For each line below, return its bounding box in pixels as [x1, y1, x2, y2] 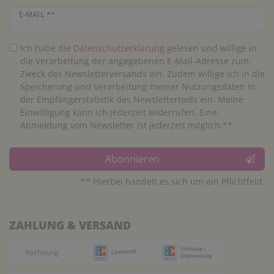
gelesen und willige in [164, 42, 257, 54]
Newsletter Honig [9, 7, 80, 18]
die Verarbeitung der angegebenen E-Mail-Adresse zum [20, 55, 249, 67]
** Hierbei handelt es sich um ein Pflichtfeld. [81, 175, 265, 187]
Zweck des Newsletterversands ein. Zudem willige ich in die [20, 68, 265, 80]
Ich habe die [20, 42, 73, 54]
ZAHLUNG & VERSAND [9, 217, 131, 232]
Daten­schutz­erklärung [73, 42, 165, 54]
